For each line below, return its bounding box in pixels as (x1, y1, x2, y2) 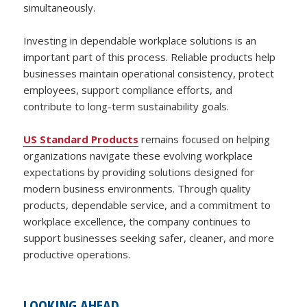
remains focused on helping (138, 132, 271, 147)
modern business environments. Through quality (23, 182, 251, 196)
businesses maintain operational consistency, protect (23, 66, 275, 81)
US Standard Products (23, 132, 139, 147)
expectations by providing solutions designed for (23, 165, 255, 180)
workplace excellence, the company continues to (23, 214, 251, 229)
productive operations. (23, 247, 131, 262)
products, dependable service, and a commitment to (23, 198, 271, 212)
